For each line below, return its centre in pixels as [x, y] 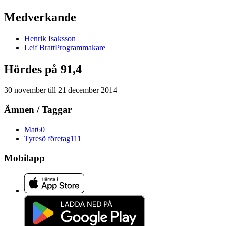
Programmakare [80, 47]
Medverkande [40, 17]
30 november [25, 90]
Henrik [35, 38]
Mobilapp [24, 158]
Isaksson [62, 38]
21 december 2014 [88, 90]
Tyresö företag [47, 138]
